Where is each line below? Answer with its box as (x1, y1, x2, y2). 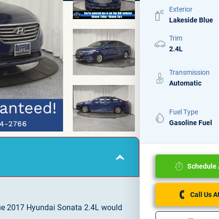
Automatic (169, 79, 201, 87)
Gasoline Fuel (169, 119, 212, 127)
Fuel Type (169, 108, 198, 116)
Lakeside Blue (169, 16, 213, 24)
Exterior (169, 5, 193, 13)
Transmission (169, 68, 210, 76)
